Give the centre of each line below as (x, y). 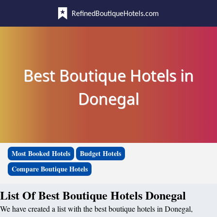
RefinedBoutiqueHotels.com (115, 14)
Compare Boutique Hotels (50, 169)
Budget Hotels (101, 153)
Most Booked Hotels (41, 153)
